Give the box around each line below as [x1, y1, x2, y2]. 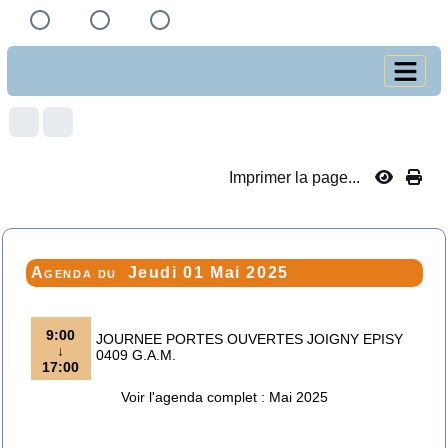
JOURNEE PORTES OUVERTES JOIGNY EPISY [95, 331, 403, 347]
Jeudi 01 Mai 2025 [127, 264, 289, 281]
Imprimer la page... [229, 169, 360, 186]
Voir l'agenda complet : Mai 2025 [120, 389, 328, 405]
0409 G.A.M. [95, 347, 176, 363]
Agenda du [30, 264, 123, 281]
